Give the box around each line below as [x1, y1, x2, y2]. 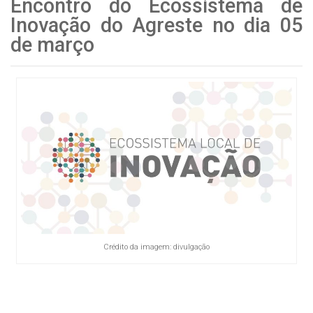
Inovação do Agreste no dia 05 [10, 13, 303, 37]
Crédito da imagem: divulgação [103, 242, 210, 252]
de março [10, 33, 94, 57]
